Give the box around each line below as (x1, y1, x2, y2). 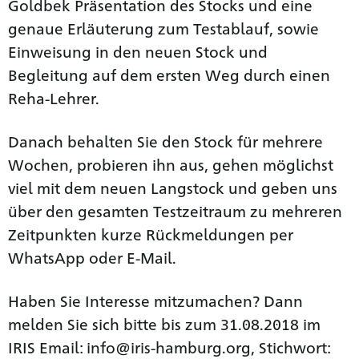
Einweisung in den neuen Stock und (8, 41, 268, 61)
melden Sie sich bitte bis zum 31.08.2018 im (8, 313, 321, 333)
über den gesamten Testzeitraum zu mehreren (8, 200, 342, 220)
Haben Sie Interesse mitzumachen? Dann (8, 290, 303, 310)
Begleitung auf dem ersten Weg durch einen (8, 64, 330, 84)
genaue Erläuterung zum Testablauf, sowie (8, 18, 319, 38)
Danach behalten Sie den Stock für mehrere (8, 131, 323, 151)
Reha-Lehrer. (8, 87, 99, 107)
